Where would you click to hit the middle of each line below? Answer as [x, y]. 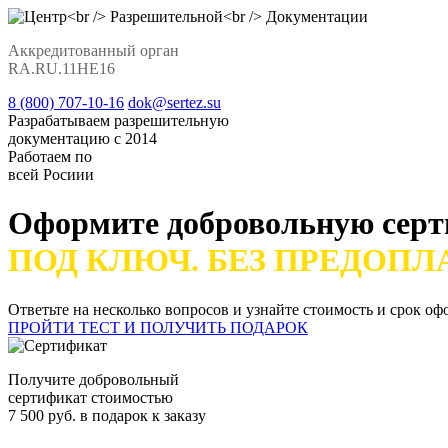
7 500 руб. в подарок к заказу [107, 415]
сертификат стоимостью [90, 397]
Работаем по [50, 156]
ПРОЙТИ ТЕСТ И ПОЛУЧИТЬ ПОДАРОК [158, 327]
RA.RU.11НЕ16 [61, 68]
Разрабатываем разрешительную [118, 120]
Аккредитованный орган [93, 50]
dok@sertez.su [174, 102]
